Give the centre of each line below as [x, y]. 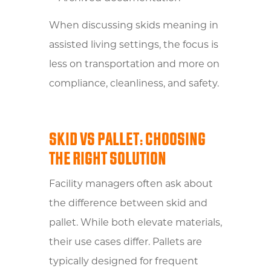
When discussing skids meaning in [133, 26]
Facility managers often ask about [131, 184]
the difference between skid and [128, 204]
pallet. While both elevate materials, [135, 223]
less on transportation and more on [134, 64]
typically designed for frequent [123, 262]
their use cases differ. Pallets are [125, 242]
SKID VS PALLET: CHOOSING [127, 139]
